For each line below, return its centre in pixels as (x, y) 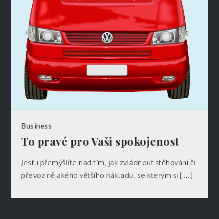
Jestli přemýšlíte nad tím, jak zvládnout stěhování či (108, 163)
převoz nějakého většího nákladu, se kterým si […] (107, 175)
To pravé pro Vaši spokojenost (100, 142)
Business (37, 126)
